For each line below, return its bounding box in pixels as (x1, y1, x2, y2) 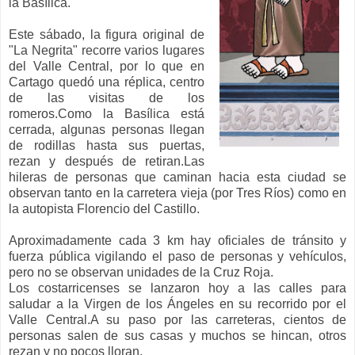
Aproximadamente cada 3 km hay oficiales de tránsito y (9, 233, 346, 247)
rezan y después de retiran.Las (9, 154, 204, 168)
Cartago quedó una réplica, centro (9, 74, 204, 89)
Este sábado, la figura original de (9, 27, 204, 41)
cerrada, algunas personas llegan (9, 122, 204, 136)
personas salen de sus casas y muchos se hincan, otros (9, 328, 346, 342)
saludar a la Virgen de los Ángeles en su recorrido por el (9, 296, 346, 311)
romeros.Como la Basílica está (9, 106, 204, 120)
